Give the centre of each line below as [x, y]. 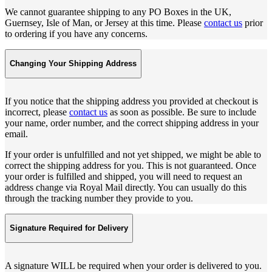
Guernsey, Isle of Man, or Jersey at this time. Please [104, 23]
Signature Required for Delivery [69, 228]
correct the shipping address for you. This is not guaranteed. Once [131, 166]
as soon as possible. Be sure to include [182, 112]
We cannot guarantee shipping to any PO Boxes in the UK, [118, 12]
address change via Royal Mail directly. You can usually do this [126, 188]
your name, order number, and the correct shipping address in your [132, 123]
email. [16, 134]
